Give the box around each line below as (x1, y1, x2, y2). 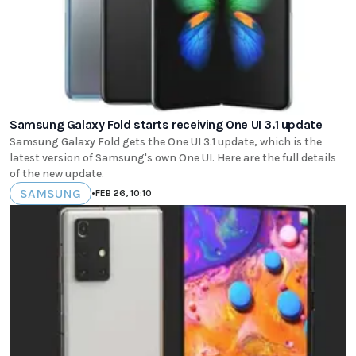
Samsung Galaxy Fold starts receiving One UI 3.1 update (10, 116, 323, 132)
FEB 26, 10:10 (95, 188, 152, 199)
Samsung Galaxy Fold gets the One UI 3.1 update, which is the (10, 134, 322, 149)
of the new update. (10, 166, 104, 180)
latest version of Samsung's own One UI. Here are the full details (10, 150, 336, 164)
